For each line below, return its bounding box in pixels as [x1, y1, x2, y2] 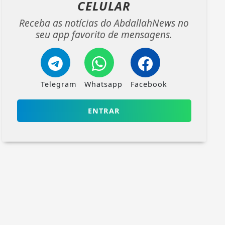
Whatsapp [84, 79, 123, 89]
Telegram [41, 79, 77, 89]
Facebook [131, 79, 168, 89]
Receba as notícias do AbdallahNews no [19, 16, 189, 30]
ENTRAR [88, 105, 121, 116]
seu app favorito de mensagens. [36, 27, 173, 41]
